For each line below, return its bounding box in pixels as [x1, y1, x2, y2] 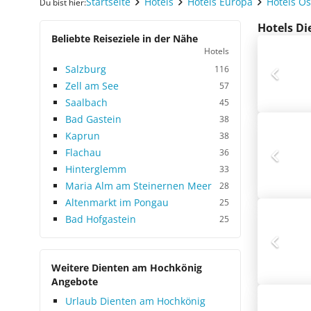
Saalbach [65, 96, 108, 109]
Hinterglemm [65, 162, 126, 176]
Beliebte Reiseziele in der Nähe [51, 32, 198, 45]
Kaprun [65, 129, 100, 142]
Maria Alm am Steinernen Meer [65, 179, 212, 192]
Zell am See [65, 79, 119, 92]
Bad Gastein [65, 112, 121, 126]
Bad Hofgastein [65, 212, 136, 226]
